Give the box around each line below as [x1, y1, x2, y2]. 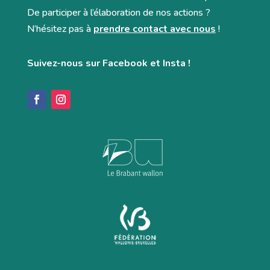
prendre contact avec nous [93, 22, 216, 36]
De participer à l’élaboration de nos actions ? [27, 6, 210, 19]
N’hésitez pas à [27, 22, 93, 36]
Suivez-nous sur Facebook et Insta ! [27, 57, 190, 70]
